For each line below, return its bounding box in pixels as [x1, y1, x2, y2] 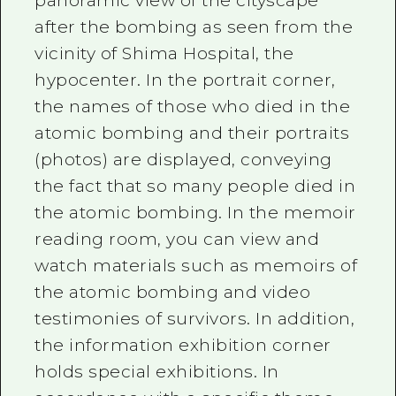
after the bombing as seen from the [34, 17, 354, 37]
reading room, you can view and [34, 229, 320, 249]
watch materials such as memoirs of [34, 255, 358, 276]
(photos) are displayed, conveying [34, 149, 332, 170]
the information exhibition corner [34, 335, 331, 355]
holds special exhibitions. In [34, 362, 279, 382]
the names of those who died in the [34, 96, 351, 117]
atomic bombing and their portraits [34, 123, 350, 143]
